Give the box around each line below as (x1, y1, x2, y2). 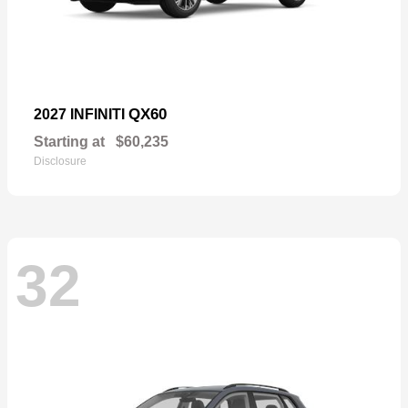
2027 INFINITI (34, 106, 128, 122)
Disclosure (34, 154, 87, 168)
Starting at (34, 133, 105, 149)
